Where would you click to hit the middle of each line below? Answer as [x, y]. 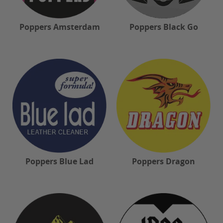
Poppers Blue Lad [59, 162]
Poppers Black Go [164, 27]
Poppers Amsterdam [59, 27]
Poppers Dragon [164, 162]
